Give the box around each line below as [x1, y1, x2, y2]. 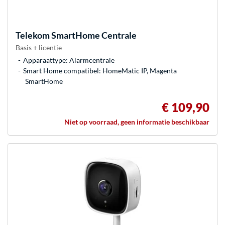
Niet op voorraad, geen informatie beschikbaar [64, 117, 209, 126]
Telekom [16, 29, 50, 41]
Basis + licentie [16, 43, 62, 52]
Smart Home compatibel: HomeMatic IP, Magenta [23, 66, 177, 75]
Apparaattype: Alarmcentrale [23, 55, 115, 64]
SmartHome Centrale [50, 29, 137, 41]
